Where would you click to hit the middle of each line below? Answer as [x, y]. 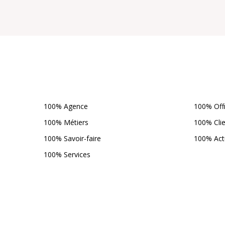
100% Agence [66, 106]
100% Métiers [66, 123]
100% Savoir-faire [73, 139]
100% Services [67, 155]
